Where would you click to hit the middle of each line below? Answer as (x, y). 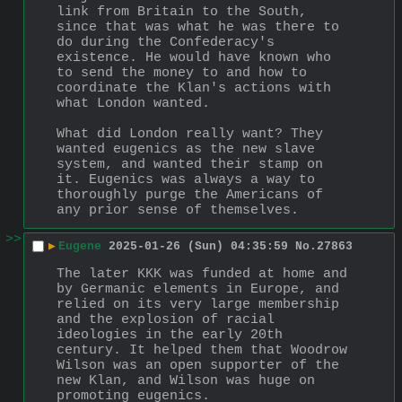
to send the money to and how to (182, 73)
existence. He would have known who (194, 57)
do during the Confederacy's (166, 42)
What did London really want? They (190, 134)
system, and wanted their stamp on (190, 164)
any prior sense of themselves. (178, 210)
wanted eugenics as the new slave (186, 149)
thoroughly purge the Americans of (190, 195)
